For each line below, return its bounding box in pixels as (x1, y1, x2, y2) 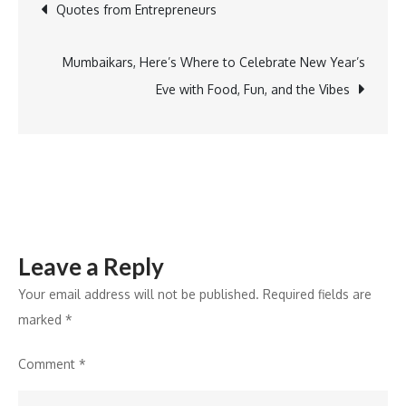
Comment (18, 356, 79, 372)
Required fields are (263, 286, 372, 302)
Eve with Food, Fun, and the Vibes (156, 82, 350, 97)
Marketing (318, 3, 377, 18)
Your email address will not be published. (18, 286, 259, 302)
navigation (40, 32, 215, 77)
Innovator (318, 28, 374, 43)
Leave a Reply (18, 252, 164, 281)
